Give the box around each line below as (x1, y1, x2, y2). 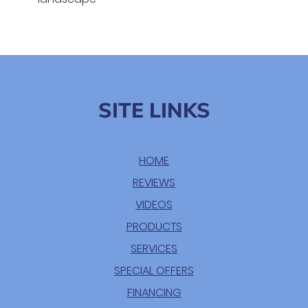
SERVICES (131, 241, 177, 256)
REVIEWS (133, 175, 175, 190)
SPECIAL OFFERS (114, 263, 194, 278)
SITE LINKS (98, 97, 210, 125)
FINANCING (126, 285, 181, 300)
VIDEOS (135, 197, 173, 212)
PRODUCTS (126, 219, 182, 234)
